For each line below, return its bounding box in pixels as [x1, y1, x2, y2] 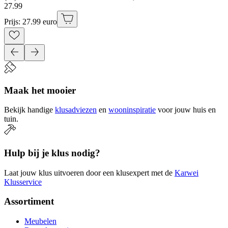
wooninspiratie [108, 105, 156, 115]
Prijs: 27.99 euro [4, 17, 57, 26]
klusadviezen [55, 105, 97, 115]
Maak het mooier [4, 84, 76, 96]
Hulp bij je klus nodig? [4, 147, 100, 158]
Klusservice [4, 177, 42, 186]
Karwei [175, 168, 198, 177]
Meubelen [24, 217, 56, 226]
